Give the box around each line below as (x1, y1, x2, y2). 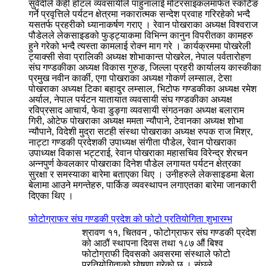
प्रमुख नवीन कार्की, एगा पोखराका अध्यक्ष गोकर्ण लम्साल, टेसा (28, 72, 232, 83)
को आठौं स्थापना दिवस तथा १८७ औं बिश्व (82, 237, 223, 248)
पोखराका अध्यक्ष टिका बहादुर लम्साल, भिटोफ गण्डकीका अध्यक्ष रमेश (28, 83, 256, 94)
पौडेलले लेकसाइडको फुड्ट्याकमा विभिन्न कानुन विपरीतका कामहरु (28, 30, 253, 40)
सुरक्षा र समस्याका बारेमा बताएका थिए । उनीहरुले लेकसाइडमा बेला (28, 169, 254, 179)
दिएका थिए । (28, 190, 74, 201)
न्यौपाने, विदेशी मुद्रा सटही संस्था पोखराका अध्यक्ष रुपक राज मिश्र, (28, 126, 253, 137)
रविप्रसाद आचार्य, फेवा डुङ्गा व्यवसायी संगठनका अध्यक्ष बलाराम (28, 104, 244, 115)
